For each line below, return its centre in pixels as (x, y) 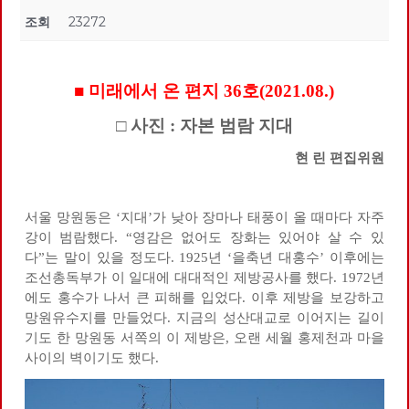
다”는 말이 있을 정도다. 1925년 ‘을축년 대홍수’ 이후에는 (204, 258)
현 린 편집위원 (339, 157)
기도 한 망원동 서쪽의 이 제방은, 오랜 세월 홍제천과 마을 (204, 338)
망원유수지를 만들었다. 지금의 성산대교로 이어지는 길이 (204, 318)
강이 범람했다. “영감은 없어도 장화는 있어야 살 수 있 (204, 238)
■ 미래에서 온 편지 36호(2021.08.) (204, 91)
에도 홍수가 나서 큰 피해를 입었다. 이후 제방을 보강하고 (204, 298)
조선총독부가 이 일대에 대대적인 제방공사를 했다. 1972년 (204, 278)
